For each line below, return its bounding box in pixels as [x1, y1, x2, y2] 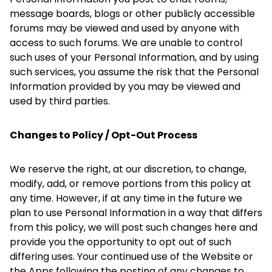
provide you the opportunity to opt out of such [10, 235, 231, 249]
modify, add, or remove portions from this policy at [10, 177, 251, 191]
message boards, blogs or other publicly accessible [10, 7, 255, 21]
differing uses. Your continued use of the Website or [10, 250, 253, 263]
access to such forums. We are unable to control [10, 36, 242, 50]
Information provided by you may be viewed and [10, 80, 240, 93]
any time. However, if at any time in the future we [10, 191, 242, 205]
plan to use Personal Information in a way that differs [10, 206, 262, 220]
